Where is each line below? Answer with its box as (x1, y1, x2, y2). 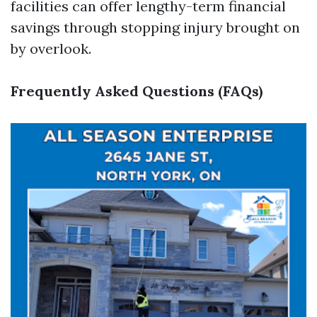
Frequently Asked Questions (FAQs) (11, 82, 263, 100)
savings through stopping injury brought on (11, 18, 300, 36)
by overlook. (11, 40, 91, 57)
